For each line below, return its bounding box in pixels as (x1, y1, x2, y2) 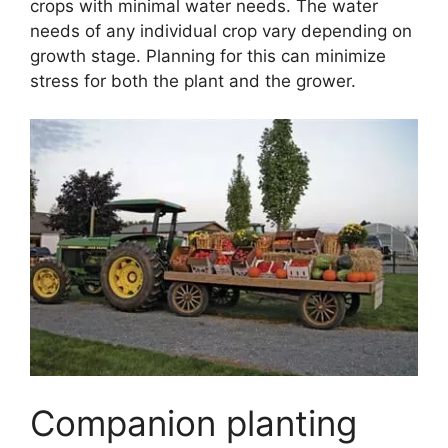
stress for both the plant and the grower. (30, 70, 356, 91)
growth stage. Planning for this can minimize (30, 45, 386, 66)
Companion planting (30, 401, 357, 444)
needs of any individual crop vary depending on (30, 20, 412, 41)
